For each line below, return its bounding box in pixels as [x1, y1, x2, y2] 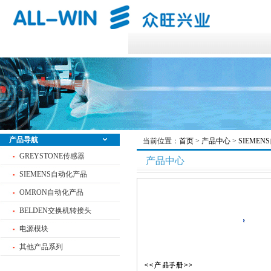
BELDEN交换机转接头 [19, 206, 91, 215]
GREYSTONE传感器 [19, 152, 85, 160]
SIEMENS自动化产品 [19, 170, 87, 178]
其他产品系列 [19, 243, 63, 251]
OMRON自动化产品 [19, 188, 83, 197]
